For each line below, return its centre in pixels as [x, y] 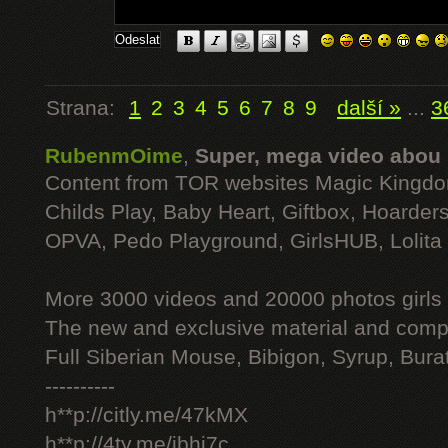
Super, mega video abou [318, 156]
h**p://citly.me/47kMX [146, 415]
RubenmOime [114, 156]
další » [369, 108]
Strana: [86, 108]
